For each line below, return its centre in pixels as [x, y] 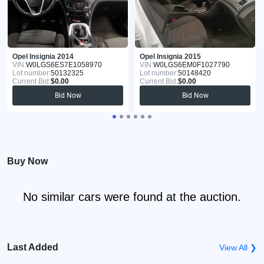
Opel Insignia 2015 [170, 56]
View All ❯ [238, 247]
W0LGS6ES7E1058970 [64, 65]
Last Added [33, 247]
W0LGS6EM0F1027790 [192, 65]
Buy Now [27, 161]
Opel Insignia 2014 [43, 56]
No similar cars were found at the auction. [132, 197]
